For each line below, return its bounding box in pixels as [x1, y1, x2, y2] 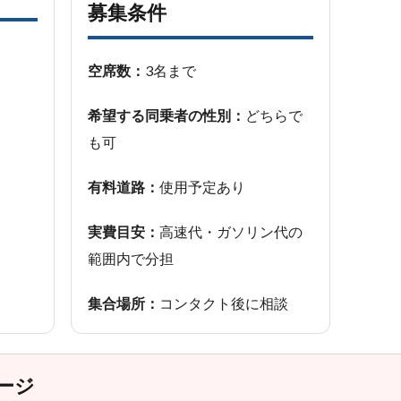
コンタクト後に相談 [159, 294, 288, 311]
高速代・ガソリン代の [159, 223, 303, 240]
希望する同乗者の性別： [88, 107, 245, 124]
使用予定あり [159, 178, 245, 195]
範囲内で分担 [88, 250, 174, 267]
